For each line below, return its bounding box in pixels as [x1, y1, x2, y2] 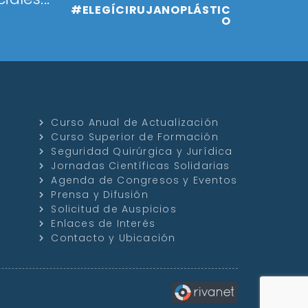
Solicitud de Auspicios [51, 202, 177, 217]
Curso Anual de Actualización [51, 115, 219, 130]
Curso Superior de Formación [51, 130, 219, 144]
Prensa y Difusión [51, 188, 148, 202]
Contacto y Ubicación [51, 231, 176, 245]
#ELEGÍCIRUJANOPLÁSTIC [71, 2, 231, 19]
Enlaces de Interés [51, 217, 156, 231]
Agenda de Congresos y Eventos [51, 173, 238, 188]
